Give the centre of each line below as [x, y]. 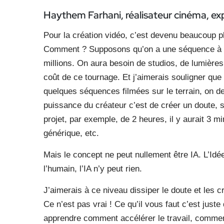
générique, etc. [71, 133]
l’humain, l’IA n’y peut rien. [93, 169]
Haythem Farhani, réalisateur [109, 15]
